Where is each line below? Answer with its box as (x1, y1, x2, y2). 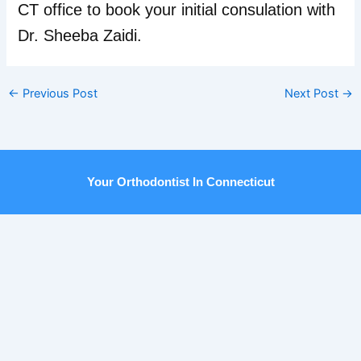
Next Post (284, 86, 342, 101)
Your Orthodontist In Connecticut (86, 176, 275, 189)
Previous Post (19, 86, 98, 101)
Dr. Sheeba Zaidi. (18, 27, 143, 45)
